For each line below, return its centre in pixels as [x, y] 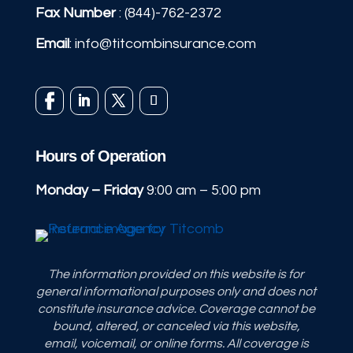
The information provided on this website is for [176, 275]
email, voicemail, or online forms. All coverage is [176, 344]
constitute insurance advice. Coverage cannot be [176, 309]
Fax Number [75, 13]
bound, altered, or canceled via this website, [176, 327]
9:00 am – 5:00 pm [203, 191]
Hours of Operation [100, 156]
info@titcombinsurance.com [165, 44]
